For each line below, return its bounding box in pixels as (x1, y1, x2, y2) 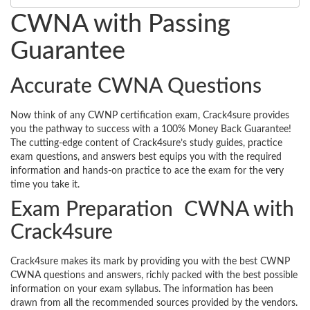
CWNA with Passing (10, 12, 230, 37)
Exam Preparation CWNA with (10, 199, 294, 221)
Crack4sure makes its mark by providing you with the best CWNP (10, 257, 290, 267)
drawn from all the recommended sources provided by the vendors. (10, 298, 298, 309)
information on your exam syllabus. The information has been (10, 284, 273, 295)
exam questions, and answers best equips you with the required (10, 152, 282, 163)
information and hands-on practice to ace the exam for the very (10, 166, 284, 176)
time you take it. (10, 180, 80, 190)
